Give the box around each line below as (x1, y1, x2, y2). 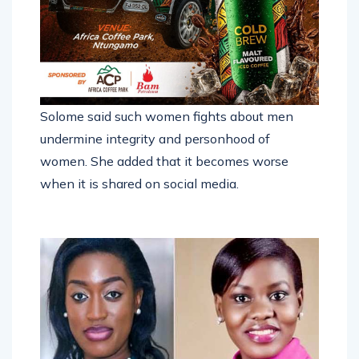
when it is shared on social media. (40, 158, 239, 175)
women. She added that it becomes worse (40, 135, 288, 152)
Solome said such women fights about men (40, 91, 293, 107)
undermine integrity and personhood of (40, 113, 270, 130)
